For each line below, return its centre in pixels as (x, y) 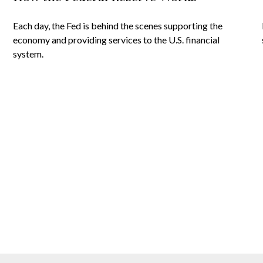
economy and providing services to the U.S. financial (117, 40)
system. (28, 54)
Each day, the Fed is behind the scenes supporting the (118, 26)
